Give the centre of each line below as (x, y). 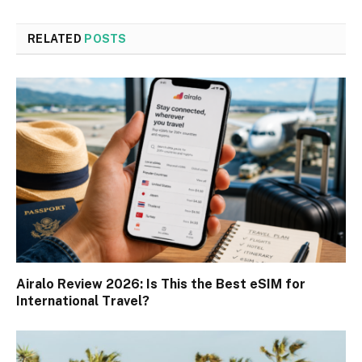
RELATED (56, 38)
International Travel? (83, 301)
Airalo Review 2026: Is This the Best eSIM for (161, 284)
